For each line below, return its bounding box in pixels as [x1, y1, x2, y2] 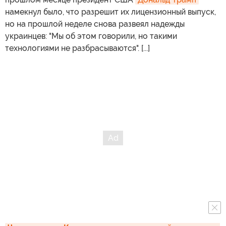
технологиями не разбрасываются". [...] [5, 43, 150, 53]
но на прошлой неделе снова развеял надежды [5, 19, 185, 29]
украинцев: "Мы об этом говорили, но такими [5, 31, 177, 41]
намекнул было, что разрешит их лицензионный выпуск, [5, 7, 216, 17]
